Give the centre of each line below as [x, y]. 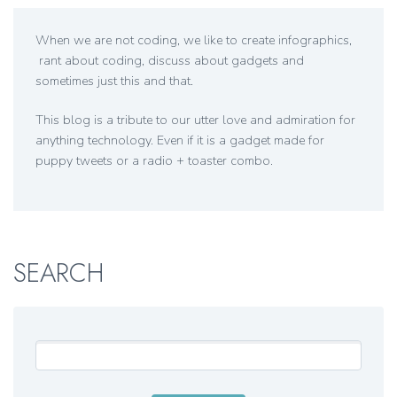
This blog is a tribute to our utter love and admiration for [195, 120]
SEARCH [58, 273]
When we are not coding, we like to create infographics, [194, 41]
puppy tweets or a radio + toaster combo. [154, 160]
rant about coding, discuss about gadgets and [170, 61]
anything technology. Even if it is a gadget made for [180, 140]
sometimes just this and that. [114, 82]
